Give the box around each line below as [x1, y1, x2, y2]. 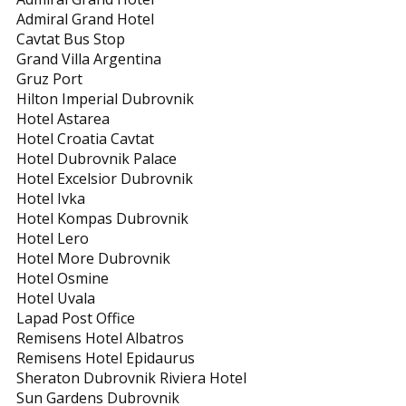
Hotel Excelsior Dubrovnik [16, 169, 193, 188]
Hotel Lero [16, 228, 89, 248]
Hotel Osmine [16, 268, 109, 288]
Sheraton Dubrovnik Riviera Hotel [16, 368, 246, 388]
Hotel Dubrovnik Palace [16, 149, 177, 169]
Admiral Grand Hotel [16, 9, 154, 29]
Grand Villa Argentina [16, 49, 161, 69]
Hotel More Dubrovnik [16, 248, 170, 268]
